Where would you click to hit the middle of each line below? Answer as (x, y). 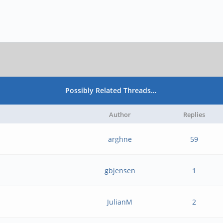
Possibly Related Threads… (111, 90)
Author (120, 114)
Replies (194, 114)
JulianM (120, 202)
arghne (120, 139)
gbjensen (120, 170)
